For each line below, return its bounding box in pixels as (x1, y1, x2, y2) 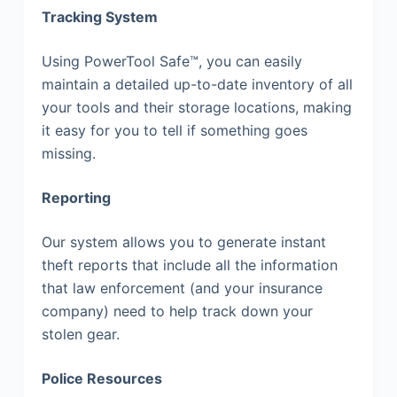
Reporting (41, 189, 111, 207)
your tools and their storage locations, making (41, 98, 352, 117)
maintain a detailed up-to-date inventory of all (41, 75, 353, 94)
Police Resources (41, 370, 162, 388)
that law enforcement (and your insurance (41, 279, 323, 298)
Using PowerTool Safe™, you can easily (41, 52, 302, 71)
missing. (41, 144, 100, 163)
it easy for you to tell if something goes (41, 121, 307, 140)
